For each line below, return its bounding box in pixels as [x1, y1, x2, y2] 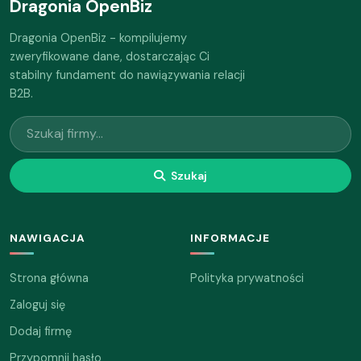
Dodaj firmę [10, 324, 72, 339]
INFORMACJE [190, 231, 270, 246]
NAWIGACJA [10, 231, 85, 246]
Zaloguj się [10, 297, 65, 313]
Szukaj [168, 168, 207, 183]
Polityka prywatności [190, 271, 304, 286]
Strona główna [10, 271, 89, 286]
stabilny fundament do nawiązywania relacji [10, 67, 245, 82]
